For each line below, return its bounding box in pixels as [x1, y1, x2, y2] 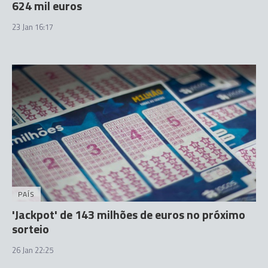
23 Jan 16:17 [12, 20, 53, 33]
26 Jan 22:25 [12, 244, 53, 256]
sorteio [12, 220, 49, 238]
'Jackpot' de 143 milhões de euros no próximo [12, 205, 245, 224]
